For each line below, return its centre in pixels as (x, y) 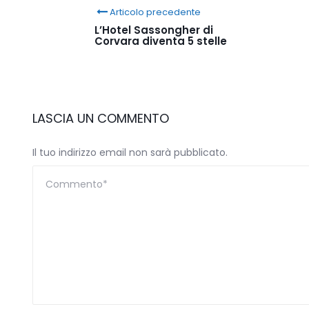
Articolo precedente (156, 12)
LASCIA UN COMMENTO (101, 118)
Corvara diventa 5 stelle (161, 41)
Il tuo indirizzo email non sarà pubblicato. (130, 152)
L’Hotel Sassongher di (154, 30)
